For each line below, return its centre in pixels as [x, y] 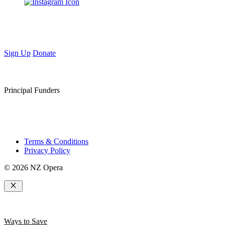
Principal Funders [32, 90]
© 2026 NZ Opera [33, 168]
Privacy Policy [47, 151]
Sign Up [17, 53]
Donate [44, 53]
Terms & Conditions [56, 142]
